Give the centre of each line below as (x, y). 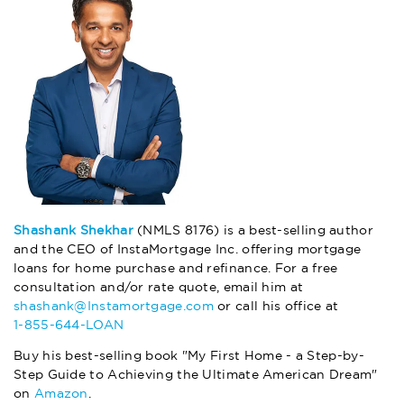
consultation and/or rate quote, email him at (159, 288)
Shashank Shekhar (73, 231)
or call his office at (276, 307)
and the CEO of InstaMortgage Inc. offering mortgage (188, 250)
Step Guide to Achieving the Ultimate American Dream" (196, 376)
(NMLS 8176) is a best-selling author (253, 231)
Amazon (61, 395)
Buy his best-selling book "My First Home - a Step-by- (189, 357)
